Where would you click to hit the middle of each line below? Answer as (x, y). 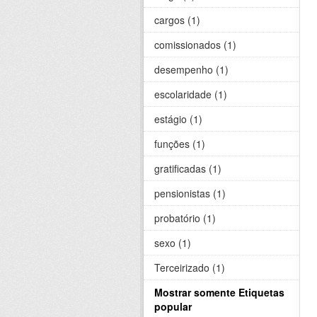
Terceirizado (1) (190, 268)
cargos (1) (177, 20)
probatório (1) (185, 218)
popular (173, 307)
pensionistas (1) (190, 194)
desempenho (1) (191, 70)
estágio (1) (178, 119)
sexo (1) (173, 243)
